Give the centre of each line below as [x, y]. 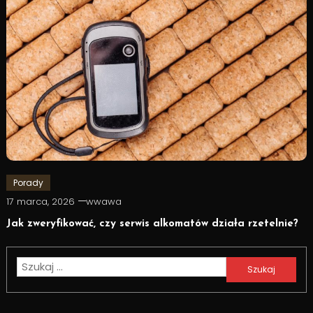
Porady [28, 182]
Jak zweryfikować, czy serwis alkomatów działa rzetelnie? [152, 224]
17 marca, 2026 [40, 201]
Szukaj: [243, 265]
